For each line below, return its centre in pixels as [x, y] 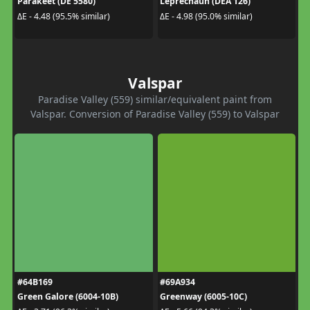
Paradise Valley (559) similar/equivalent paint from [155, 100]
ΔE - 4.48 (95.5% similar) [63, 16]
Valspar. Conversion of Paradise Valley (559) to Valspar [155, 114]
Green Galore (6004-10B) [67, 297]
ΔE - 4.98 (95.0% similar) [206, 16]
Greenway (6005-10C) [203, 297]
